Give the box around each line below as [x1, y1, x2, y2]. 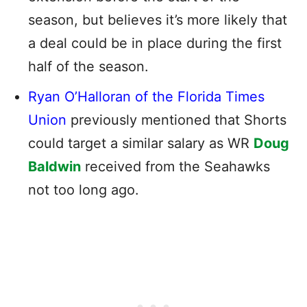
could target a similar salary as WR [28, 134, 254, 151]
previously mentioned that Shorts [71, 111, 286, 128]
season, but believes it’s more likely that [28, 11, 287, 28]
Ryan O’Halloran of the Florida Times [28, 88, 265, 105]
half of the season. [28, 58, 149, 75]
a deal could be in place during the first [28, 34, 282, 51]
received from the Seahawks [81, 158, 270, 175]
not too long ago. [28, 181, 139, 198]
